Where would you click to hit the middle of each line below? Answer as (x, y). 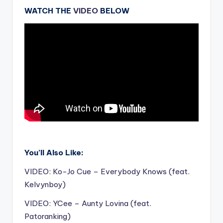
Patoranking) (48, 216)
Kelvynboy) (45, 184)
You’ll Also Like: (54, 152)
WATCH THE (49, 10)
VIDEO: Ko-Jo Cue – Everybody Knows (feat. (107, 171)
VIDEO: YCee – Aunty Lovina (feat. (88, 203)
